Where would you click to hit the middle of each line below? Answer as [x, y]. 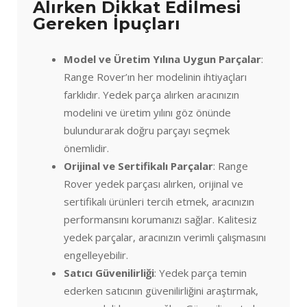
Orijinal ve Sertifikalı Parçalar [138, 165]
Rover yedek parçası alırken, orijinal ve [153, 183]
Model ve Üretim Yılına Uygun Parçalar [162, 59]
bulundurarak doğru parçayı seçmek [147, 130]
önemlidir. [86, 148]
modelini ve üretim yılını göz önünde [147, 112]
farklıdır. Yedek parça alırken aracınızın [151, 94]
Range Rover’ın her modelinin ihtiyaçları [155, 76]
